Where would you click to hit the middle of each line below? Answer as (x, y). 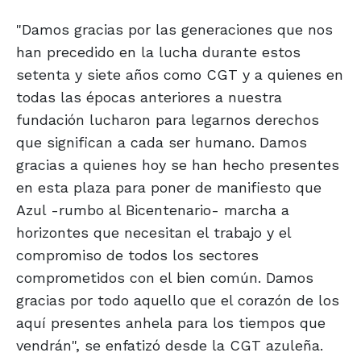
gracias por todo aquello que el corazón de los (178, 301)
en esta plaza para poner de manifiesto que (169, 188)
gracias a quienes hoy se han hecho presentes (178, 165)
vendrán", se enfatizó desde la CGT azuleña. (170, 346)
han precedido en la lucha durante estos (158, 52)
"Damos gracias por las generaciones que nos (174, 30)
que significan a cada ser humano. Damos (162, 143)
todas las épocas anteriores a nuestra (149, 98)
